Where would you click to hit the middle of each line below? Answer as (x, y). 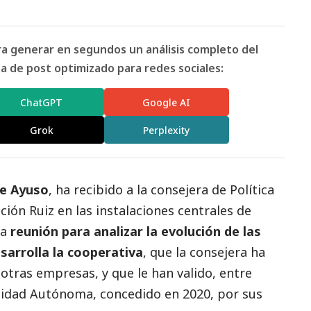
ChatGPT (42, 102)
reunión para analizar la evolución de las (136, 232)
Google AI (167, 102)
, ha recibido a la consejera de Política (161, 190)
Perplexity (167, 130)
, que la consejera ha (204, 252)
